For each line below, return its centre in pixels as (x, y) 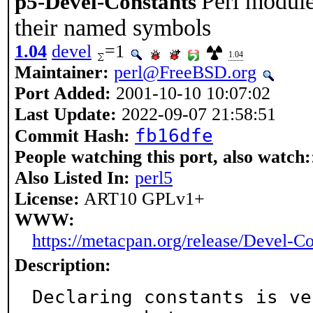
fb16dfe (174, 136)
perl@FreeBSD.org (185, 72)
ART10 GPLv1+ (142, 199)
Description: (63, 265)
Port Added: (63, 93)
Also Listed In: (72, 178)
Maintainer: (62, 72)
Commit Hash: (72, 136)
